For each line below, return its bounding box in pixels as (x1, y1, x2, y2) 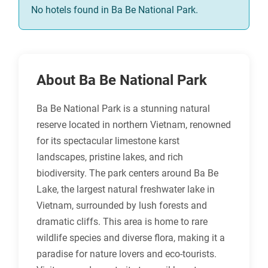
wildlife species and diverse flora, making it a (36, 232, 225, 244)
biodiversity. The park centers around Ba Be (36, 167, 218, 179)
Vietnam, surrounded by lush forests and (36, 200, 207, 212)
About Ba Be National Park (36, 72, 207, 89)
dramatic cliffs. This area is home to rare (36, 216, 208, 228)
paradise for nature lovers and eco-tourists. (36, 248, 217, 260)
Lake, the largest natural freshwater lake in (36, 184, 215, 196)
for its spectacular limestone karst (36, 135, 179, 147)
